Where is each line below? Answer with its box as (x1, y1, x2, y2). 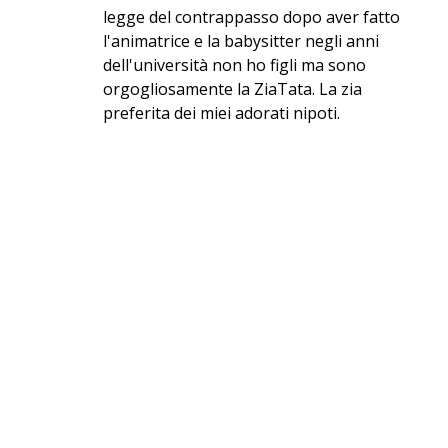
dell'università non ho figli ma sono (103, 54, 367, 77)
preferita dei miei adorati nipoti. (103, 102, 341, 125)
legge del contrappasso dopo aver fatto (103, 6, 401, 29)
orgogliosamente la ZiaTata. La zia (103, 78, 363, 101)
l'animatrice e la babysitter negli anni (103, 30, 380, 53)
